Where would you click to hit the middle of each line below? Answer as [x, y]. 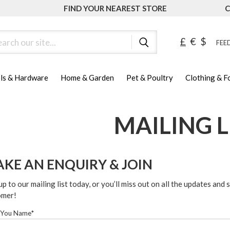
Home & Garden [87, 78]
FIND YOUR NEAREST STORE [115, 8]
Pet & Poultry [150, 78]
